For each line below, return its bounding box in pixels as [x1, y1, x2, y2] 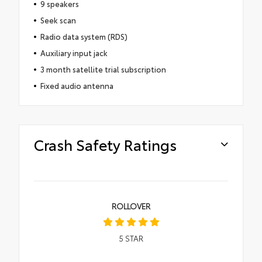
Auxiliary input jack [40, 47, 108, 58]
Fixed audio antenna [40, 80, 113, 91]
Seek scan [40, 15, 76, 26]
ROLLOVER [112, 201, 150, 212]
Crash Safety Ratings [34, 134, 177, 155]
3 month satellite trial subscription [40, 64, 166, 75]
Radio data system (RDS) [40, 31, 127, 42]
